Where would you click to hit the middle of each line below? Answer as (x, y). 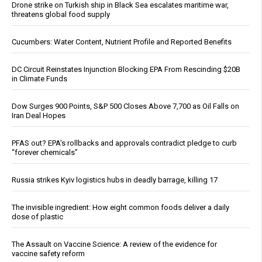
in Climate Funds (39, 79)
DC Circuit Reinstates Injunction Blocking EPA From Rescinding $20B (126, 70)
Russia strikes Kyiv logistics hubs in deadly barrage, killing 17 (115, 180)
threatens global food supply (61, 15)
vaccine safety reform (48, 254)
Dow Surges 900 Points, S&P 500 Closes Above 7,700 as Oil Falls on (125, 106)
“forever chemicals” (45, 153)
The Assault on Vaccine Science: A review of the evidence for (114, 244)
